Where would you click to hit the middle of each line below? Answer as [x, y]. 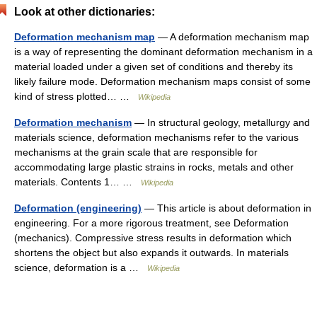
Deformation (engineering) [78, 208]
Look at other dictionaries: [85, 12]
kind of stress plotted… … [76, 96]
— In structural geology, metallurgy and [221, 122]
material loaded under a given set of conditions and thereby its [154, 67]
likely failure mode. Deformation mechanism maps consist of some [162, 81]
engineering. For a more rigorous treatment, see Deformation [151, 223]
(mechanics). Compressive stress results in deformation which [153, 238]
